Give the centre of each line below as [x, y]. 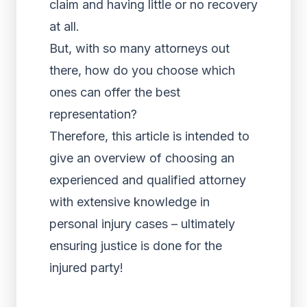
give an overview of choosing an [142, 158]
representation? [93, 114]
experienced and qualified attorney [148, 180]
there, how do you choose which [142, 70]
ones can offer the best [115, 92]
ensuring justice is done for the [136, 246]
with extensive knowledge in [130, 202]
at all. [64, 26]
